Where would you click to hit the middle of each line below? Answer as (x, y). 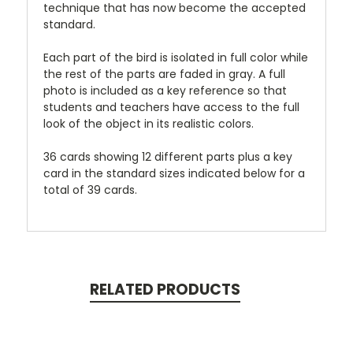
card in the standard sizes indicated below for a (174, 174)
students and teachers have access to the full (171, 108)
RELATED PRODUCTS (165, 290)
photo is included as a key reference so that (165, 91)
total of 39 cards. (100, 190)
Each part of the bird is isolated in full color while (176, 58)
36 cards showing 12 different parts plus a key (168, 157)
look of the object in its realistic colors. (150, 124)
